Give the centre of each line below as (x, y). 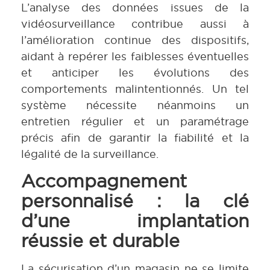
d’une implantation (135, 220)
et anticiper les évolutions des (135, 73)
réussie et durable (100, 240)
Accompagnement (104, 181)
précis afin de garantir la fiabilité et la (135, 138)
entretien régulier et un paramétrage (135, 122)
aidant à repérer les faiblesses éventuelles (135, 57)
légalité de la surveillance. (90, 154)
